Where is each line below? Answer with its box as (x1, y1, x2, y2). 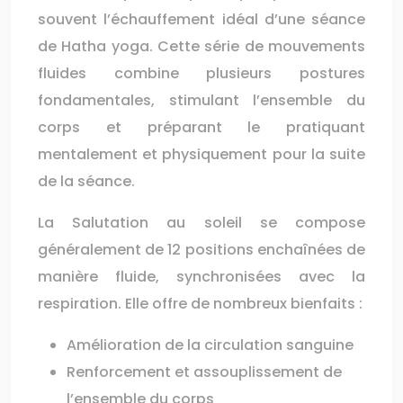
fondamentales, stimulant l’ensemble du (38, 90, 365, 111)
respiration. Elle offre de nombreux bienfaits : (38, 293, 363, 314)
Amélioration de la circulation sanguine (67, 335, 354, 355)
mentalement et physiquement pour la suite (38, 144, 365, 165)
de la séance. (38, 171, 135, 192)
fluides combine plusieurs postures (38, 63, 365, 84)
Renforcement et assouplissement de (67, 362, 342, 382)
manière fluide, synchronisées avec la (38, 266, 365, 287)
